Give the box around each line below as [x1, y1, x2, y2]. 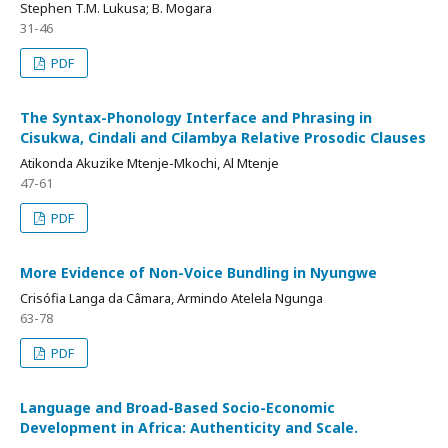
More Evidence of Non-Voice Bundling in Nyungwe [20, 263, 377, 282]
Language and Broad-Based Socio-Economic [20, 398, 335, 417]
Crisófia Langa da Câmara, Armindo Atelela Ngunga [20, 289, 323, 307]
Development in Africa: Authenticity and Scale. [20, 418, 358, 437]
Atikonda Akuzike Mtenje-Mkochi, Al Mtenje [20, 154, 279, 172]
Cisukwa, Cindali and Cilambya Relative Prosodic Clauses [20, 128, 426, 147]
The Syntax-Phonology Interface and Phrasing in [20, 108, 372, 127]
